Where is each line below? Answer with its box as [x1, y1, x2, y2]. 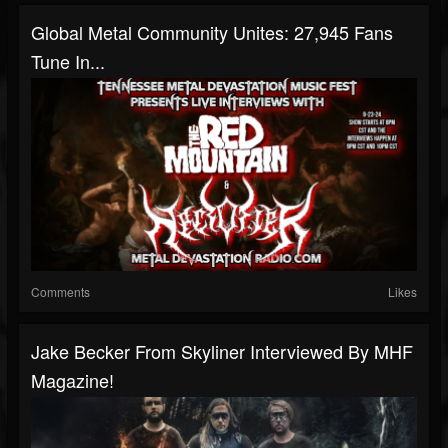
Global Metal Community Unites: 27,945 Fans [31, 19, 393, 45]
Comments [31, 283, 90, 300]
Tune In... [31, 48, 105, 74]
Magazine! [31, 367, 114, 393]
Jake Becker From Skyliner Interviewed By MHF [31, 338, 413, 364]
